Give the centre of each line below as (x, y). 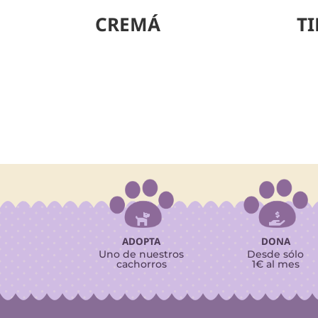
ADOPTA (142, 241)
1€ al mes (275, 264)
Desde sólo (276, 254)
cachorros (141, 264)
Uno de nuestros (142, 254)
